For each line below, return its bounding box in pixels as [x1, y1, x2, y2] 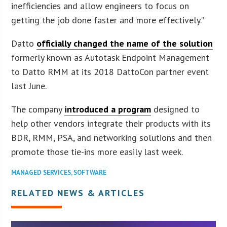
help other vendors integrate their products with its [11, 118, 211, 130]
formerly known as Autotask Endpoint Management [11, 52, 210, 64]
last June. [11, 80, 47, 92]
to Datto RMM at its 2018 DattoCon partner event [11, 66, 209, 78]
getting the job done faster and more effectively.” [11, 14, 205, 26]
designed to [151, 103, 200, 116]
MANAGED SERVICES [11, 168, 71, 177]
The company [11, 103, 65, 116]
